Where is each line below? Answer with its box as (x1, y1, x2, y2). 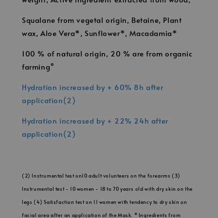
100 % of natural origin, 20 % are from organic (22, 48, 193, 58)
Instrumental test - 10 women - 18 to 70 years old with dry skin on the (22, 185, 193, 192)
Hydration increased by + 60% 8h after (22, 81, 163, 92)
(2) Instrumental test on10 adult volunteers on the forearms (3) (22, 172, 181, 179)
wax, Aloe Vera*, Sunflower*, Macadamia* (22, 27, 178, 38)
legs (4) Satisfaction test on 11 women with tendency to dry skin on (22, 198, 187, 205)
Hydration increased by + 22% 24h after (22, 115, 168, 126)
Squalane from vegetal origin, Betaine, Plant (22, 14, 182, 25)
